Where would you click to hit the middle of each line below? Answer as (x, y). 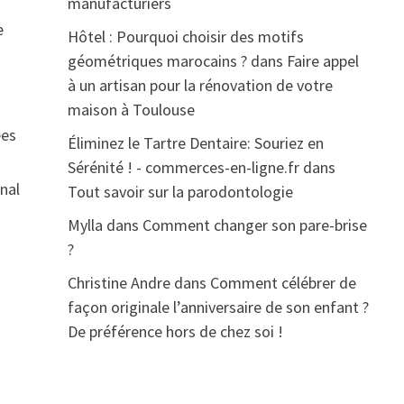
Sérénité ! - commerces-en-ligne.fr (183, 168)
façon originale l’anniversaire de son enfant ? (218, 308)
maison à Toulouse (131, 110)
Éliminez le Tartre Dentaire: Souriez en (195, 143)
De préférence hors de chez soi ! (175, 332)
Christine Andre (119, 283)
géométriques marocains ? (157, 61)
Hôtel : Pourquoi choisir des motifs (185, 37)
